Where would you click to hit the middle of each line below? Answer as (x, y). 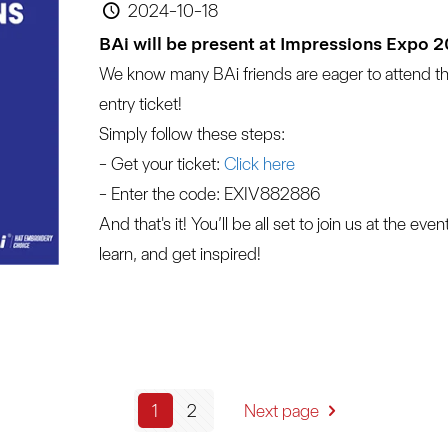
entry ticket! (140, 103)
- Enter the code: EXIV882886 (209, 193)
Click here (257, 163)
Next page (281, 410)
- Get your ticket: (159, 163)
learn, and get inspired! (179, 253)
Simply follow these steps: (191, 133)
